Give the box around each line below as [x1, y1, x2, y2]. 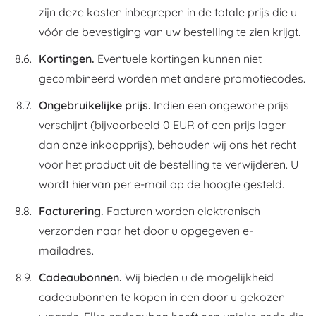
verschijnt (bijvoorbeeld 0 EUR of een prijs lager [39, 118, 286, 132]
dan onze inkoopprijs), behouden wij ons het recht [39, 138, 296, 152]
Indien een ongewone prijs [151, 98, 289, 112]
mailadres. [39, 243, 94, 257]
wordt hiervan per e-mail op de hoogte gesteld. [39, 177, 284, 191]
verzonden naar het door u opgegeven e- [39, 224, 253, 238]
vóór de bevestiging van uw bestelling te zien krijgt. [39, 25, 300, 39]
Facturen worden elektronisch [104, 204, 260, 218]
